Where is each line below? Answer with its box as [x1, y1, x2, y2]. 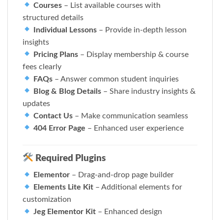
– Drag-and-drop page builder [70, 171, 174, 179]
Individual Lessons [33, 26, 97, 34]
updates [23, 99, 50, 108]
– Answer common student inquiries [53, 75, 179, 83]
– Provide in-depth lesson [97, 26, 187, 34]
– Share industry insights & [101, 87, 196, 95]
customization [23, 195, 71, 204]
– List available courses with [62, 1, 161, 9]
